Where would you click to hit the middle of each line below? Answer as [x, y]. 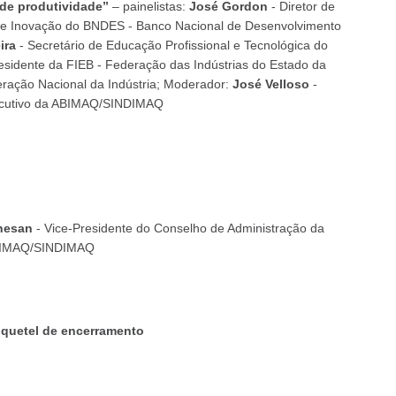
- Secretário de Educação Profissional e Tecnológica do [171, 45]
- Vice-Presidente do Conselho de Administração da [178, 228]
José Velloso [270, 84]
